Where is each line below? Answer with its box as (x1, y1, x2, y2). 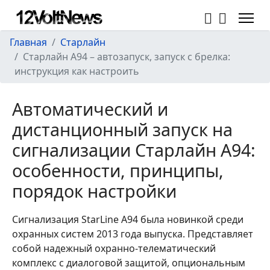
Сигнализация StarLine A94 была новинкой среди (12, 213, 243, 226)
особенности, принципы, (12, 159, 224, 182)
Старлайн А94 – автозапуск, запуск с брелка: (23, 50, 230, 63)
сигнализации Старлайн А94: (12, 138, 256, 162)
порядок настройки (12, 179, 177, 202)
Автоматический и (12, 97, 168, 121)
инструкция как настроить (14, 64, 139, 78)
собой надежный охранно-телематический (12, 242, 216, 255)
